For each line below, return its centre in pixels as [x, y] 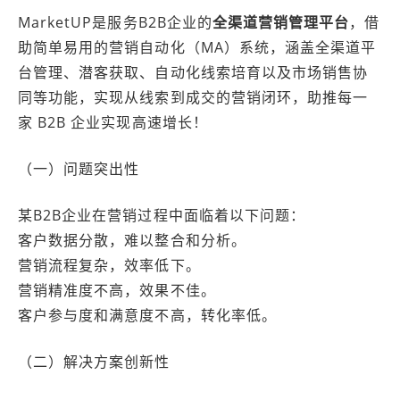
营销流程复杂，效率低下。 [109, 265]
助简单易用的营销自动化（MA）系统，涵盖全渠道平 [197, 47]
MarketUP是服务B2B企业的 [115, 22]
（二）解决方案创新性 [94, 361]
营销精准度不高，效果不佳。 [117, 290]
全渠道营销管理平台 [281, 22]
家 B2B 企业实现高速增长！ [113, 122]
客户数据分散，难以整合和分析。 [132, 240]
